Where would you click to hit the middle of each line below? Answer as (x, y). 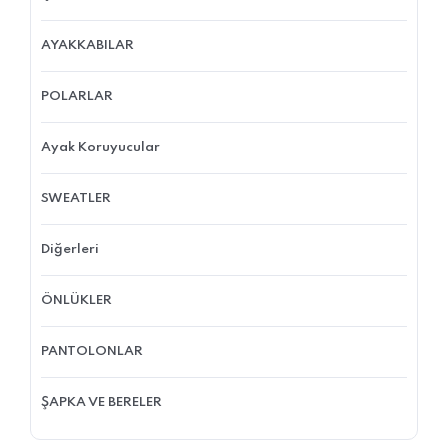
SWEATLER (76, 198)
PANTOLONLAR (92, 351)
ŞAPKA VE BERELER (101, 402)
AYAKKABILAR (87, 45)
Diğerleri (70, 249)
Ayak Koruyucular (100, 147)
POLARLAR (77, 96)
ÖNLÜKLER (76, 300)
